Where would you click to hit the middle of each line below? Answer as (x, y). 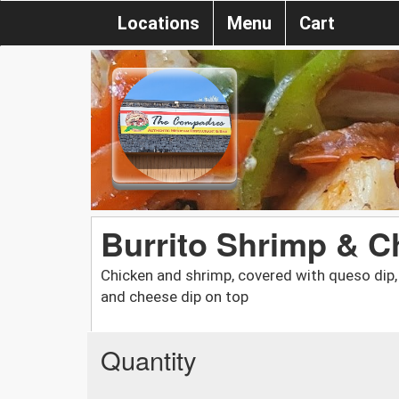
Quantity (149, 359)
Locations (159, 23)
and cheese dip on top (175, 296)
